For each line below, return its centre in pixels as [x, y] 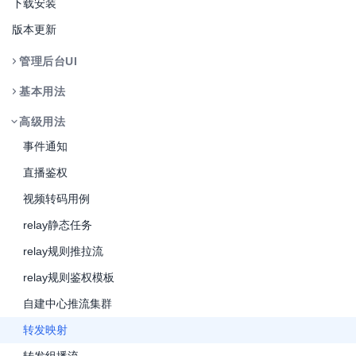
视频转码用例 [56, 199]
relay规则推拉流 [63, 251]
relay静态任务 [58, 225]
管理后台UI [48, 61]
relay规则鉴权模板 [69, 277]
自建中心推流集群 [68, 304]
